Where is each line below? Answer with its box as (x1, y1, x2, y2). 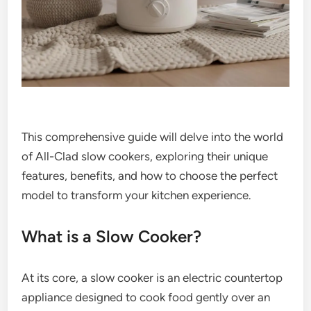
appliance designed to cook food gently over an (22, 289, 271, 304)
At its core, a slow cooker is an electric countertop (22, 270, 283, 285)
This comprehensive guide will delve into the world (22, 129, 284, 144)
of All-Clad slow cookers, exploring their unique (22, 149, 269, 163)
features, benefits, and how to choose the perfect (22, 168, 278, 183)
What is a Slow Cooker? (22, 226, 202, 246)
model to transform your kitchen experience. (22, 187, 252, 202)
